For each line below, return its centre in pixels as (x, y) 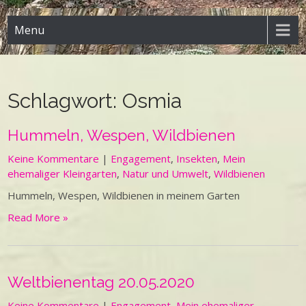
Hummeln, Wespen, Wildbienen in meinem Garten (124, 195)
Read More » (38, 217)
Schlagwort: (65, 101)
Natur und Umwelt (166, 173)
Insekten (197, 158)
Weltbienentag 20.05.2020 (101, 282)
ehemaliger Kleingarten (62, 173)
